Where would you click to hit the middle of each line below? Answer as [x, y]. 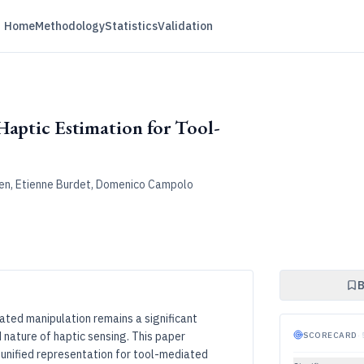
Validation [185, 26]
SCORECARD [330, 335]
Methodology [69, 26]
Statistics [131, 26]
